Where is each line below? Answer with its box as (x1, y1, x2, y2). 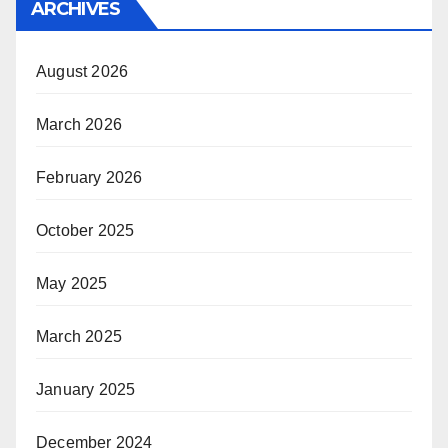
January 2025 (36, 381, 136, 398)
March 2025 (36, 328, 122, 345)
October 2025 (36, 222, 135, 239)
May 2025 (36, 275, 108, 292)
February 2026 (36, 169, 143, 186)
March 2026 (36, 116, 122, 133)
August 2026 (36, 63, 129, 80)
